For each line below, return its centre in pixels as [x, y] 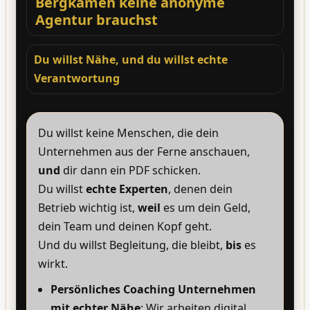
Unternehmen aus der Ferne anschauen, [144, 152]
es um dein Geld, [206, 208]
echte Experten [127, 189]
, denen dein [200, 189]
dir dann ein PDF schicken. [130, 171]
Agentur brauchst [97, 20]
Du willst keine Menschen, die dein [128, 133]
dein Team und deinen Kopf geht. [125, 227]
